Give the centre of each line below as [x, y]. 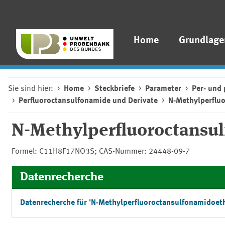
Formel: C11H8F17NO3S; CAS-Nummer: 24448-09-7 [100, 152]
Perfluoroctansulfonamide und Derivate [88, 101]
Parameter [163, 89]
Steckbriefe [115, 89]
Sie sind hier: [31, 89]
